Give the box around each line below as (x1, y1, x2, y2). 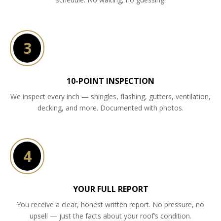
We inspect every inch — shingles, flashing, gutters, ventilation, (10, 91, 211, 101)
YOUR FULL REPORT (73, 183, 148, 194)
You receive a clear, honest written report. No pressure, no (17, 199, 204, 209)
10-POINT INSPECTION (67, 75, 154, 86)
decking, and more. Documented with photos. (37, 103, 184, 112)
